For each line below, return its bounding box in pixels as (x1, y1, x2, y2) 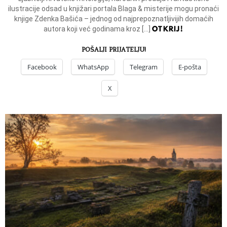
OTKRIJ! (152, 23, 184, 34)
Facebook (27, 62, 57, 71)
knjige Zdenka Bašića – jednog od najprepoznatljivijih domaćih (14, 14, 213, 23)
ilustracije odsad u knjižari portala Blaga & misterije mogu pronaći (8, 4, 219, 13)
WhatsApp (78, 62, 109, 71)
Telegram (130, 62, 158, 71)
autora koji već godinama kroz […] (43, 24, 152, 33)
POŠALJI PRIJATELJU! (81, 45, 146, 53)
